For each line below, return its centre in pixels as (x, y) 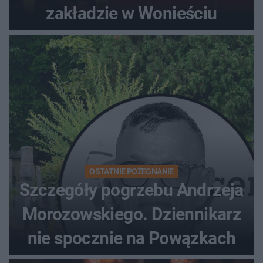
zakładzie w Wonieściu (131, 13)
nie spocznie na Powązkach (131, 238)
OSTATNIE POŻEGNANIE (131, 171)
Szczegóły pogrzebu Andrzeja (131, 190)
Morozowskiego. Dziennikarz (131, 214)
